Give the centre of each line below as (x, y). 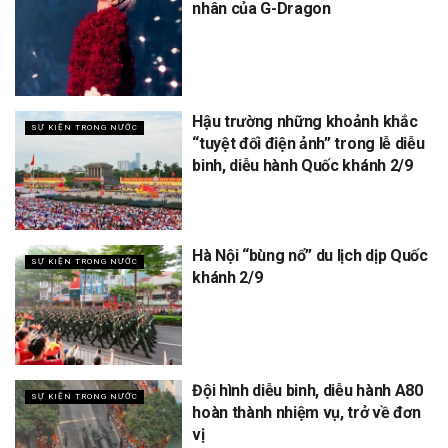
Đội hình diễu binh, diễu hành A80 (307, 390)
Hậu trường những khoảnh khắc (305, 121)
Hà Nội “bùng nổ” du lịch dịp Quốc (310, 256)
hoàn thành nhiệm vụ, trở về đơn (306, 412)
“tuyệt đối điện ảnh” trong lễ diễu (308, 143)
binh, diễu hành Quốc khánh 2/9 (302, 165)
